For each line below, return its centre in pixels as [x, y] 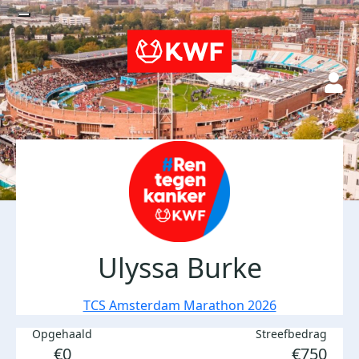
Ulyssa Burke [179, 268]
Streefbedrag [291, 334]
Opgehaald [62, 334]
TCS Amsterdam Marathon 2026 [179, 305]
